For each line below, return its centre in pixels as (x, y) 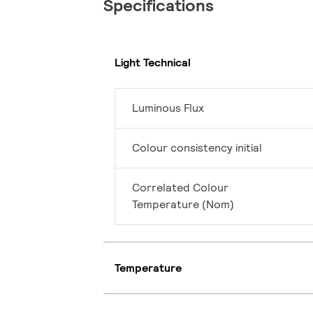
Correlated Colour (180, 188)
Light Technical (153, 62)
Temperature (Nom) (183, 205)
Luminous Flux (168, 108)
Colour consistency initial (197, 148)
